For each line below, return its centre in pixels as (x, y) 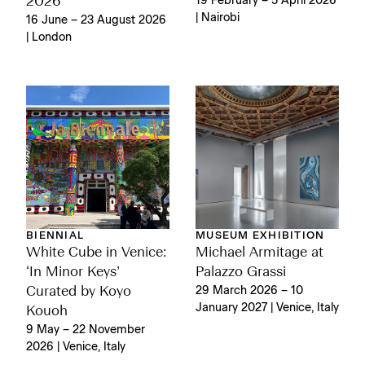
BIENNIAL (55, 236)
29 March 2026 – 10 (249, 291)
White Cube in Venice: (97, 253)
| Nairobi (218, 18)
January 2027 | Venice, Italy (267, 308)
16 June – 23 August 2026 (96, 20)
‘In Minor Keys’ (73, 273)
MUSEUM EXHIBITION (260, 236)
